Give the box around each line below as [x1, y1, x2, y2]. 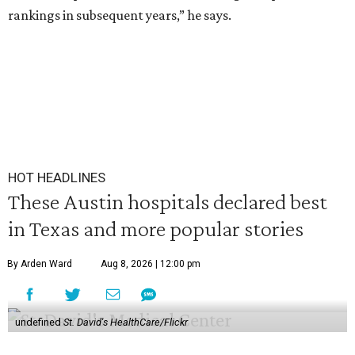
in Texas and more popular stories [8, 216, 303, 241]
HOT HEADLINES [8, 170, 105, 185]
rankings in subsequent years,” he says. [8, 7, 231, 23]
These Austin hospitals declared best [8, 189, 327, 214]
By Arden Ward [7, 258, 72, 269]
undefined [14, 316, 63, 328]
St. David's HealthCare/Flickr [63, 316, 188, 328]
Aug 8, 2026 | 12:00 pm [101, 258, 200, 269]
